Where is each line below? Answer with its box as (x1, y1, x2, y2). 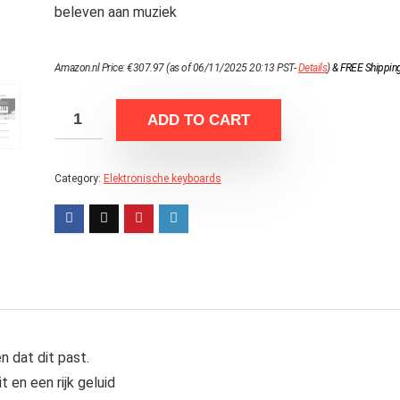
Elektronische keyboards (103, 172, 221, 185)
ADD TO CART (146, 112, 250, 129)
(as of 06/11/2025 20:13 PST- (163, 62, 298, 74)
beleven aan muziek (54, 4, 177, 21)
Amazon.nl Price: (54, 62, 128, 74)
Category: (54, 172, 104, 185)
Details (297, 62, 328, 74)
